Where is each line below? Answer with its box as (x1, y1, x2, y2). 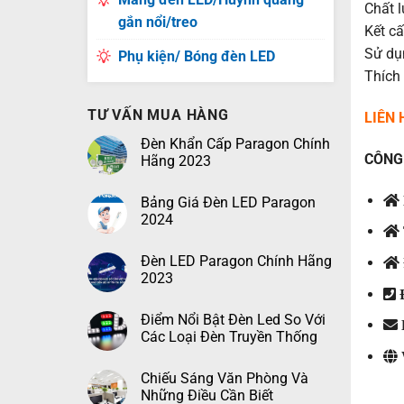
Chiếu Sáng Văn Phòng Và (140, 370, 308, 387)
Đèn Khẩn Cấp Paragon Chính (140, 135, 330, 152)
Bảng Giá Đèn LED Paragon (140, 194, 316, 211)
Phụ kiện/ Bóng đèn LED (117, 48, 275, 65)
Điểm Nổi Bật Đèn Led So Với (140, 311, 326, 328)
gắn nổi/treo (117, 14, 197, 31)
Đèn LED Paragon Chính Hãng (140, 252, 332, 270)
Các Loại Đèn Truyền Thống (140, 328, 317, 345)
